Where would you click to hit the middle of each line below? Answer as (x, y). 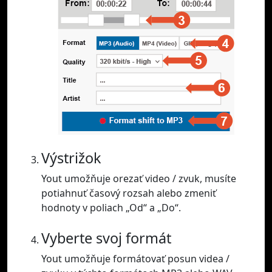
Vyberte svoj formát (106, 238)
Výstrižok (71, 158)
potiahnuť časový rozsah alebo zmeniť (129, 193)
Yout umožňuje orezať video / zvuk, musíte (139, 179)
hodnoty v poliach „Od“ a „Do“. (111, 208)
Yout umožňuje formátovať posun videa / (135, 259)
